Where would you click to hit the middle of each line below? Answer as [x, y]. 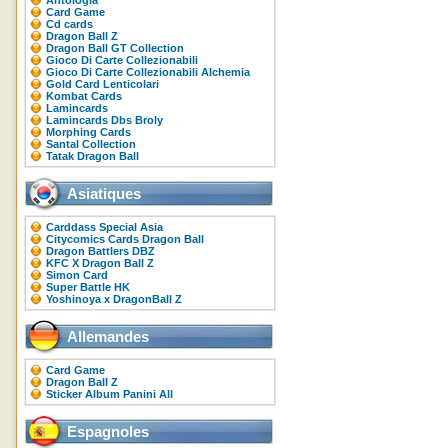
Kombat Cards [84, 96]
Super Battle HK [88, 287]
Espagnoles [108, 431]
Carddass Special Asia [104, 227]
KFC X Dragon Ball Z [100, 263]
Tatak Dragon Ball [92, 156]
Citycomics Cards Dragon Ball [125, 239]
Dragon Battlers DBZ [100, 251]
